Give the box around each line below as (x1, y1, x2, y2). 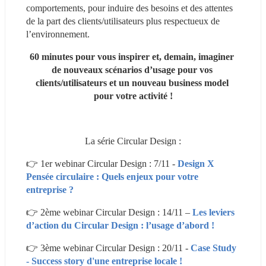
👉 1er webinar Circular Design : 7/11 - (26, 158, 178, 169)
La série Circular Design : (85, 135, 181, 146)
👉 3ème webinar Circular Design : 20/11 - (26, 242, 191, 253)
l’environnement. (26, 28, 90, 39)
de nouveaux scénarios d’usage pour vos (51, 64, 213, 75)
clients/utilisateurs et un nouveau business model (35, 77, 229, 88)
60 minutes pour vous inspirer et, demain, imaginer (30, 51, 234, 62)
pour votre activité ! (93, 90, 173, 101)
